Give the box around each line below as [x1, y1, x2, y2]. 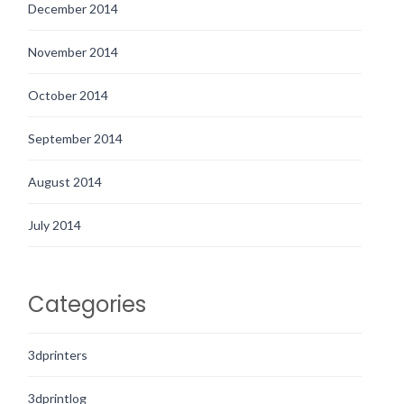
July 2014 [28, 217, 81, 234]
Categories [28, 289, 146, 320]
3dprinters [28, 347, 87, 363]
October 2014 [28, 87, 108, 104]
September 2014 [28, 131, 123, 147]
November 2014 [28, 44, 118, 60]
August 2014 [28, 174, 102, 190]
